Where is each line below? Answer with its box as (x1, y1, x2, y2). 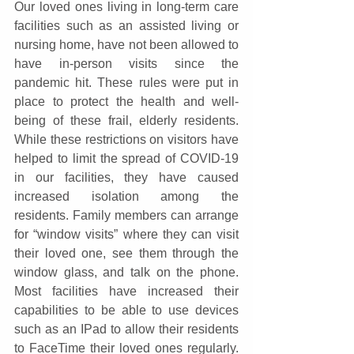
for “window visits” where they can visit (14, 228, 239, 242)
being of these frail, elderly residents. (14, 114, 239, 128)
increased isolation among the (14, 190, 239, 204)
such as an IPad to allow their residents (14, 322, 239, 337)
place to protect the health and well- (14, 95, 239, 109)
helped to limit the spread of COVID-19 (14, 152, 239, 166)
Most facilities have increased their (14, 284, 239, 299)
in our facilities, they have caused (14, 171, 239, 185)
